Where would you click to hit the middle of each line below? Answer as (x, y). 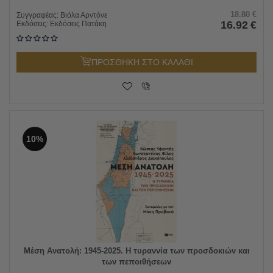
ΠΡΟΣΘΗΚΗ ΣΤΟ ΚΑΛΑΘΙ (142, 62)
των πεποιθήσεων (136, 261)
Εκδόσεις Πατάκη (78, 23)
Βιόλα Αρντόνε (84, 15)
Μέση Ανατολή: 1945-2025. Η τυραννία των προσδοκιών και (136, 250)
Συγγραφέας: (38, 15)
